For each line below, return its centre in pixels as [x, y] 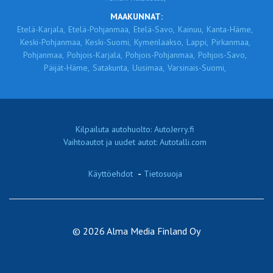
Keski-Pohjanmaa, [51, 42]
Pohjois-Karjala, [95, 55]
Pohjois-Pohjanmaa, [160, 55]
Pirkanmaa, [231, 42]
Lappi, [197, 42]
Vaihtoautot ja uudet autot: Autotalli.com [135, 142]
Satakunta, [111, 68]
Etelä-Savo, [154, 29]
